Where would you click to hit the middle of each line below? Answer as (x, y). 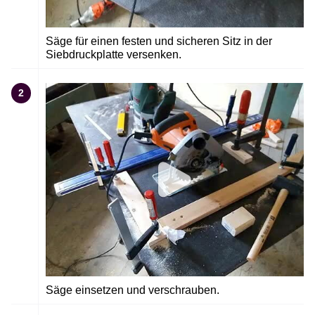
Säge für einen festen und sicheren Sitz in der (159, 41)
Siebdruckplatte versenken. (114, 54)
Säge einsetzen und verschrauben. (133, 290)
